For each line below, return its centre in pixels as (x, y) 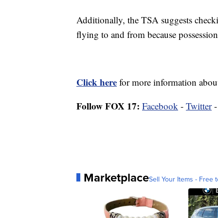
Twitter (199, 106)
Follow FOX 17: (108, 106)
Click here (97, 82)
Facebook (160, 106)
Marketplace (116, 177)
